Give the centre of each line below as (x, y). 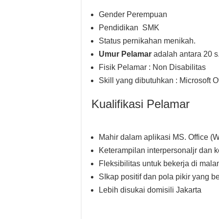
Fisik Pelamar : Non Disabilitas (152, 67)
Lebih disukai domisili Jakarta (150, 190)
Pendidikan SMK (129, 28)
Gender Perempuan (133, 14)
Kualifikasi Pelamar (141, 104)
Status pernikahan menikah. (147, 41)
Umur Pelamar (126, 54)
